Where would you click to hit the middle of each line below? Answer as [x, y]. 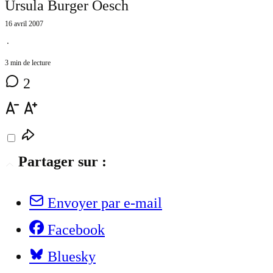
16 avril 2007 [24, 24]
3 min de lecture [28, 63]
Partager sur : [62, 162]
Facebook [76, 230]
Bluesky [72, 257]
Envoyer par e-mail [105, 203]
